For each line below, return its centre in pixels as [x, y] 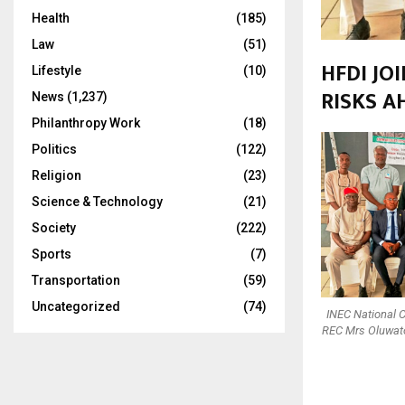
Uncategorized [76, 307]
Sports [52, 254]
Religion [57, 176]
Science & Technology [97, 202]
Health [51, 19]
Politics [54, 150]
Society [54, 228]
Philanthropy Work [86, 123]
